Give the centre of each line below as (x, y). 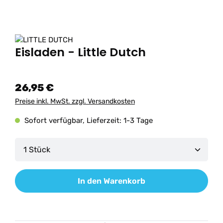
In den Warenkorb (111, 181)
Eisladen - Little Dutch (80, 52)
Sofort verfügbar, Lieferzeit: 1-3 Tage (88, 120)
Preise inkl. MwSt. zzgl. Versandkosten (75, 101)
